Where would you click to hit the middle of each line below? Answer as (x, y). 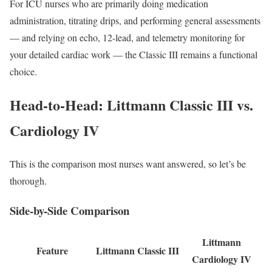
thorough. (28, 181)
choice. (23, 72)
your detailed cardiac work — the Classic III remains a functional (134, 55)
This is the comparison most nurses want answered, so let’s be (128, 164)
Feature (52, 250)
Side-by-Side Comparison (70, 210)
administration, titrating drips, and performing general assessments (135, 21)
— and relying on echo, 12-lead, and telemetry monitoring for (127, 38)
